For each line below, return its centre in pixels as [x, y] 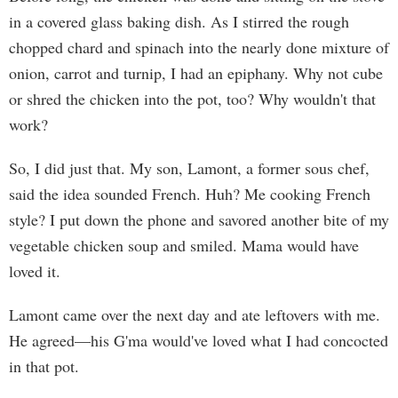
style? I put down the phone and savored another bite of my [199, 219]
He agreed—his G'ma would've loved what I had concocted [199, 340]
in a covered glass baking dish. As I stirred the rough [179, 21]
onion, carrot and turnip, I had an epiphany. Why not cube [196, 73]
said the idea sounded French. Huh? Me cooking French [190, 194]
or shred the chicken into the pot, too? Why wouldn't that [192, 99]
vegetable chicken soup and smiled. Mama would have [184, 245]
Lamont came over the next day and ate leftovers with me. [195, 314]
